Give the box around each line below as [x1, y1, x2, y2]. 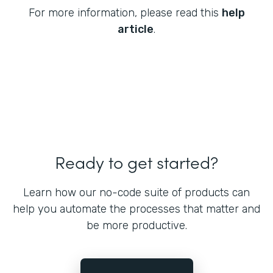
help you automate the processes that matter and [13, 202, 260, 216]
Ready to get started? [55, 149, 218, 174]
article [118, 23, 154, 37]
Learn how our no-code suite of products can [23, 186, 250, 200]
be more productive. [86, 219, 187, 233]
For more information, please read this [28, 6, 222, 20]
